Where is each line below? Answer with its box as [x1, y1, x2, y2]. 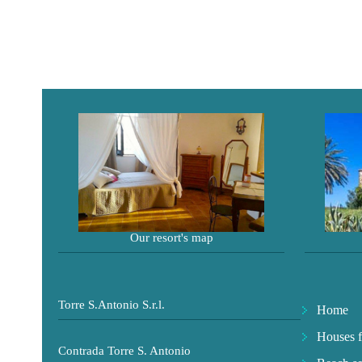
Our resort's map [129, 230, 213, 244]
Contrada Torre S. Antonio [58, 343, 191, 357]
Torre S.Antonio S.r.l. [58, 297, 165, 311]
